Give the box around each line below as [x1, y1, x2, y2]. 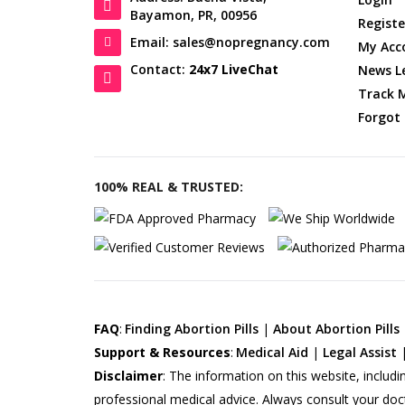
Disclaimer [94, 367, 164, 385]
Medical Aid [236, 344, 309, 362]
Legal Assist [323, 344, 398, 362]
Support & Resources [94, 344, 231, 362]
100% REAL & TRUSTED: [94, 177, 244, 195]
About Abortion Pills [273, 320, 400, 338]
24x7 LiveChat [189, 60, 279, 78]
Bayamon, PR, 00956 [130, 5, 258, 24]
